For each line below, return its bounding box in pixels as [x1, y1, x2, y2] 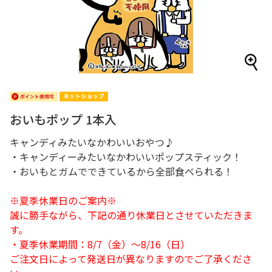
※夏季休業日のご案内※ [10, 193, 117, 208]
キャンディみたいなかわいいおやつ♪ [10, 135, 174, 149]
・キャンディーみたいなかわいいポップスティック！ [10, 149, 242, 164]
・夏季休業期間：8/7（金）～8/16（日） [10, 237, 190, 251]
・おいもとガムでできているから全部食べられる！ [10, 164, 233, 178]
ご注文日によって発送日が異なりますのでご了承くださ [10, 251, 252, 266]
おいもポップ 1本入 [10, 110, 117, 128]
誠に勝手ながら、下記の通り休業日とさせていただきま [10, 208, 253, 222]
